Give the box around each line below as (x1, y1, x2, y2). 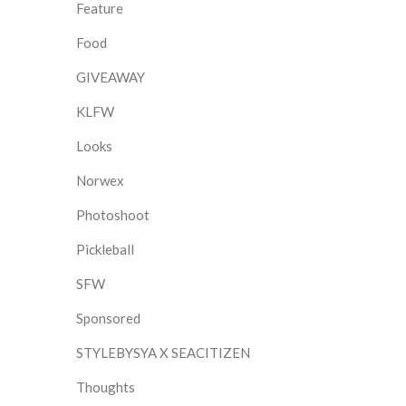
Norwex (76, 172, 124, 188)
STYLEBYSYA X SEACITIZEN (76, 344, 250, 361)
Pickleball (76, 241, 134, 257)
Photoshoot (76, 207, 150, 223)
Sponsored (76, 310, 140, 326)
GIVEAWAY (76, 69, 145, 85)
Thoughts (76, 379, 135, 395)
